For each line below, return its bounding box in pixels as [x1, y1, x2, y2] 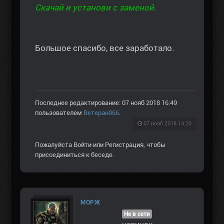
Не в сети [124, 210, 150, 218]
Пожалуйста [35, 141, 73, 149]
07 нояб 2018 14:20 [143, 120, 191, 127]
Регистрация [105, 141, 143, 149]
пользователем [35, 109, 83, 117]
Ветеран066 [83, 109, 119, 117]
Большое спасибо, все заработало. [35, 43, 174, 53]
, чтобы [143, 141, 165, 149]
